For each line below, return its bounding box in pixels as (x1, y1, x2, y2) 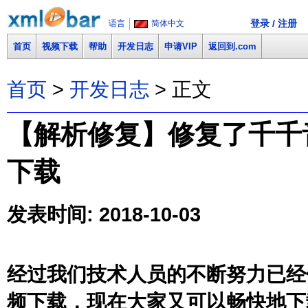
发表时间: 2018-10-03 (7, 202, 201, 225)
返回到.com (208, 41, 256, 52)
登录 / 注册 (250, 18, 297, 29)
